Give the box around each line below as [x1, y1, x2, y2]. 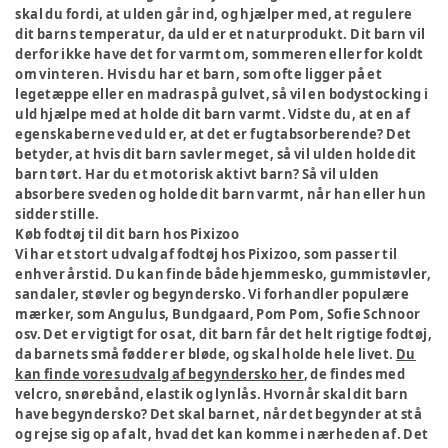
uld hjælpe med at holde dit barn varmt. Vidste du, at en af [15, 105, 411, 123]
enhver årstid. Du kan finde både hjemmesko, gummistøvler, [15, 265, 432, 283]
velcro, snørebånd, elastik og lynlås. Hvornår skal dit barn [15, 385, 409, 403]
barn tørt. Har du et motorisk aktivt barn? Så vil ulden [15, 165, 380, 183]
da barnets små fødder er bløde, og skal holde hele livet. [15, 345, 396, 363]
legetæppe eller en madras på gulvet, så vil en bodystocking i [15, 85, 429, 103]
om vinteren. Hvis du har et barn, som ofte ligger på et [15, 65, 383, 83]
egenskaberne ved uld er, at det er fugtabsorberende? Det [15, 125, 412, 143]
